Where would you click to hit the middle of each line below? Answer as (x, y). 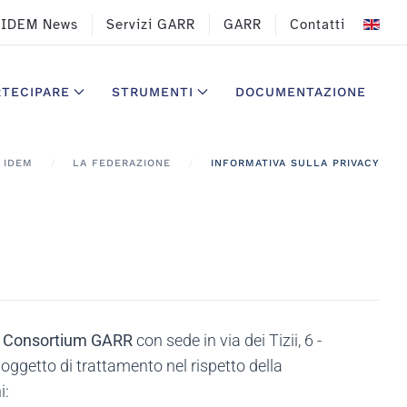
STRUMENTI (153, 91)
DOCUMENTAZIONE (301, 91)
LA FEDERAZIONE (122, 164)
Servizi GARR (151, 25)
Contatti (318, 25)
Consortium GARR (68, 341)
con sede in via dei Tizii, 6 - (227, 341)
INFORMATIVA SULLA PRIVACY (295, 164)
